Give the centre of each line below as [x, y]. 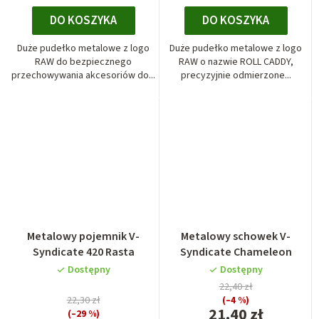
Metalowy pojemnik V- [83, 236]
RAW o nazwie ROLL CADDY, [236, 62]
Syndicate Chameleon [236, 252]
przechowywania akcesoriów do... [83, 75]
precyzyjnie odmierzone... [236, 75]
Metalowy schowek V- [236, 236]
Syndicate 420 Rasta [83, 252]
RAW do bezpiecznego [83, 62]
